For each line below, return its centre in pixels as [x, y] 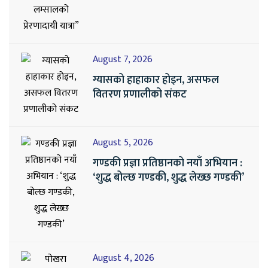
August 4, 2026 [124, 258]
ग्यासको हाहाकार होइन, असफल [156, 80]
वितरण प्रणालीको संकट [140, 94]
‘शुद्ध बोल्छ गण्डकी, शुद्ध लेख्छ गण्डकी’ [168, 177]
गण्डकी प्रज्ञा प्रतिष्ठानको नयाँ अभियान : [167, 163]
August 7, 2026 [123, 59]
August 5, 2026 [123, 142]
